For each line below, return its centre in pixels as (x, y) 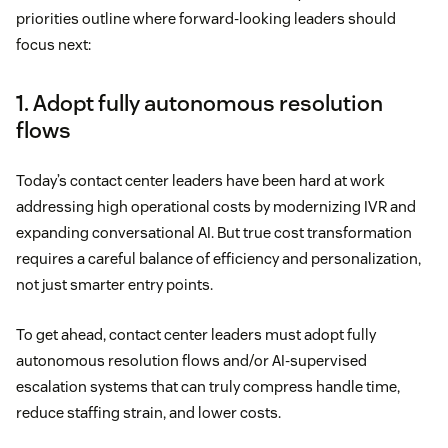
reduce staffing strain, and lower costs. (150, 413)
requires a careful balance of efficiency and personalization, (218, 259)
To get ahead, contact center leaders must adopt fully (196, 335)
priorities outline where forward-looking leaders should (206, 19)
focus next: (53, 45)
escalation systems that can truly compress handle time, (208, 387)
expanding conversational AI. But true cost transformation (214, 233)
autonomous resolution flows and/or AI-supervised (191, 361)
